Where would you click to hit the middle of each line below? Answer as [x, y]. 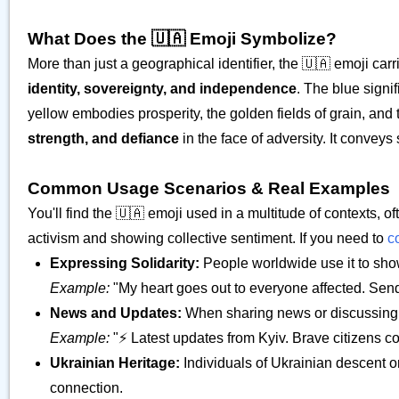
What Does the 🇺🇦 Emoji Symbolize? [182, 39]
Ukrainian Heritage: [115, 363]
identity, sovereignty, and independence [162, 89]
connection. [86, 388]
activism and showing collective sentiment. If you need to [208, 238]
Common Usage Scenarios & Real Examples [209, 188]
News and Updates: [116, 313]
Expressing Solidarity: [125, 263]
